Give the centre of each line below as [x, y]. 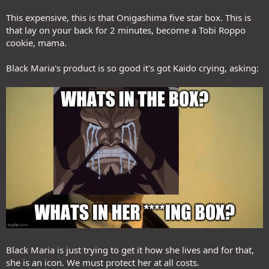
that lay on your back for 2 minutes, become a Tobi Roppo [126, 30]
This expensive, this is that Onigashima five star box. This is [128, 17]
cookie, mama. [36, 43]
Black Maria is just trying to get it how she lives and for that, [130, 249]
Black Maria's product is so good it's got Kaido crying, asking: [132, 68]
